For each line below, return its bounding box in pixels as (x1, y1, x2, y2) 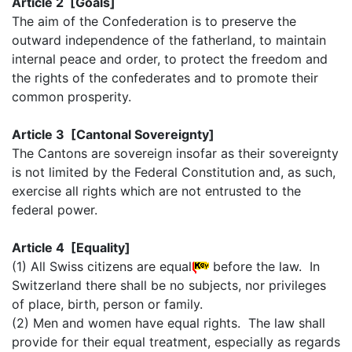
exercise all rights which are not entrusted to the (12, 182, 301, 199)
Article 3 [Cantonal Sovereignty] (12, 126, 214, 142)
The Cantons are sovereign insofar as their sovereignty (12, 145, 339, 161)
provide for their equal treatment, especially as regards (12, 333, 340, 350)
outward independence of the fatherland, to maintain (12, 31, 326, 48)
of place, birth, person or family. (12, 295, 203, 312)
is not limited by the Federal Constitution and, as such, (12, 163, 335, 180)
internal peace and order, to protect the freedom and (12, 50, 328, 67)
